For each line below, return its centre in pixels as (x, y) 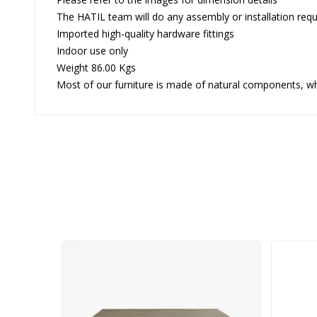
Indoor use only (92, 51)
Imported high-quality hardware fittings (145, 34)
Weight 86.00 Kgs (96, 68)
